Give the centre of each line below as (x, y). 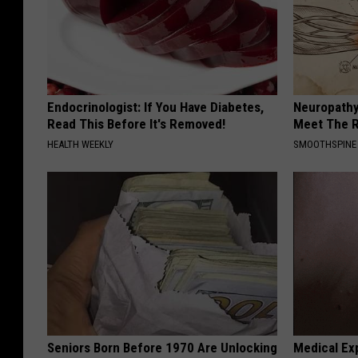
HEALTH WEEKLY (80, 144)
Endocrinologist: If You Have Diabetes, (155, 107)
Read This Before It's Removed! (136, 123)
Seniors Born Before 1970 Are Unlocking (162, 347)
